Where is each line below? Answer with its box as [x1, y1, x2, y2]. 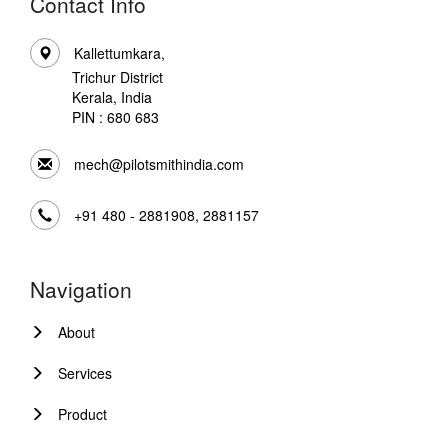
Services [58, 363, 112, 384]
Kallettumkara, [74, 43, 165, 64]
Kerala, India [72, 87, 152, 108]
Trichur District [72, 67, 163, 88]
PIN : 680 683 [72, 107, 159, 128]
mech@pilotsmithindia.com [74, 154, 244, 175]
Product [58, 404, 107, 425]
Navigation [30, 274, 132, 305]
